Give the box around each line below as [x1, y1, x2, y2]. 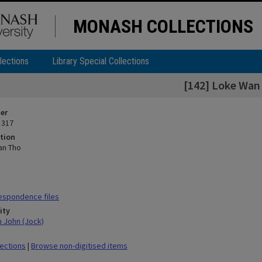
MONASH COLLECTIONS [73, 15, 253, 37]
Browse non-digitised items [31, 240, 127, 251]
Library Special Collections [52, 56, 149, 67]
